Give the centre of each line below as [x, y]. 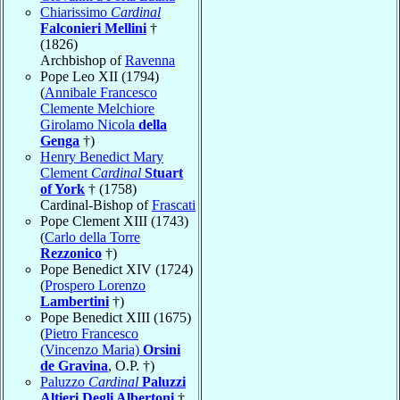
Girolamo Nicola [89, 124]
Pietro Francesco [92, 333]
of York [62, 188]
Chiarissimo [75, 12]
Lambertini [75, 301]
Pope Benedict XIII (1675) [116, 317]
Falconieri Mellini [93, 28]
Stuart [164, 172]
